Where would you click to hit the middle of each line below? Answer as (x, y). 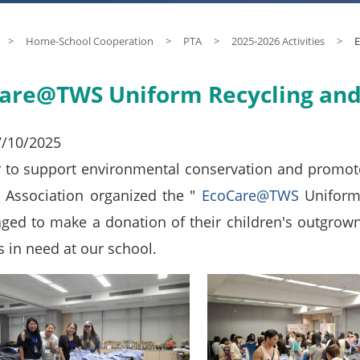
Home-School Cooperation (89, 41)
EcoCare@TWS (250, 196)
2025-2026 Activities (278, 41)
